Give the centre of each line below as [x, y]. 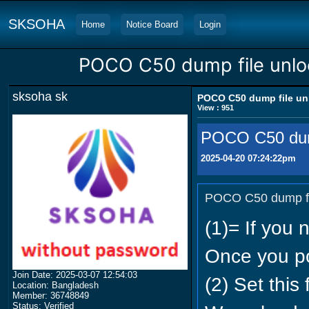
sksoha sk [40, 97]
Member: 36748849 [51, 295]
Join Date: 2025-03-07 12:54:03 [75, 275]
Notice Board [152, 24]
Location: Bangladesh [56, 285]
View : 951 [215, 108]
